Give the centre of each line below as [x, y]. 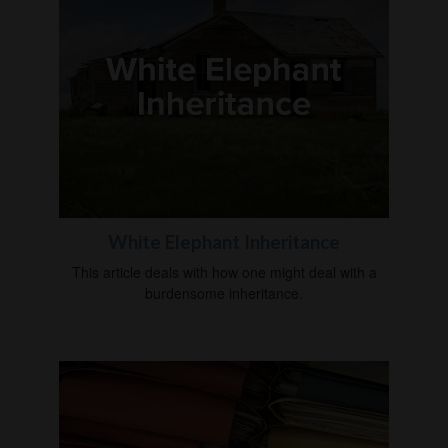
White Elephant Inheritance [224, 241]
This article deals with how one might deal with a [224, 271]
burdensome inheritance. [224, 292]
